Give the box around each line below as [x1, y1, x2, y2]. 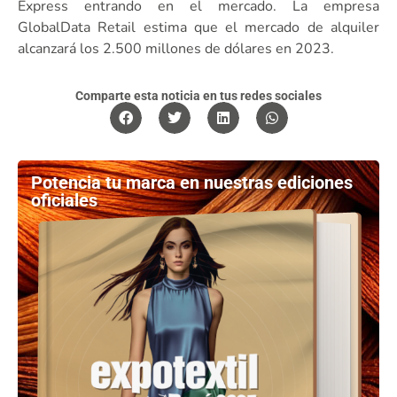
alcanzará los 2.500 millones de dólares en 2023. [18, 38, 334, 58]
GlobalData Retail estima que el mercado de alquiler [18, 17, 379, 37]
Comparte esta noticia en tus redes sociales [75, 88, 322, 103]
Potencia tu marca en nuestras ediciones [31, 171, 353, 193]
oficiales [31, 189, 97, 211]
